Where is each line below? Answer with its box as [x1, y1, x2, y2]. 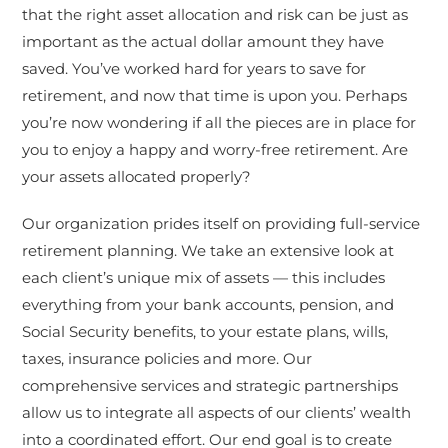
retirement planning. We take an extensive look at [22, 241, 395, 260]
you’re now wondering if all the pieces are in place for [22, 113, 417, 132]
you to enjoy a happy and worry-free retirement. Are [22, 140, 409, 159]
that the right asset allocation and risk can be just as [22, 5, 409, 24]
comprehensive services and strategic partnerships [22, 376, 399, 395]
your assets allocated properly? [22, 167, 252, 186]
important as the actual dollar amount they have [22, 32, 385, 51]
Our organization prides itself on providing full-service [22, 214, 421, 233]
